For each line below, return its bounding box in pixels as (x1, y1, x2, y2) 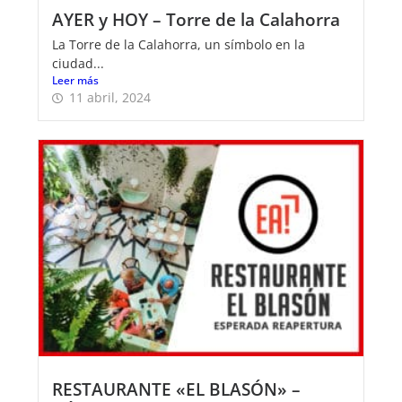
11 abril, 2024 (69, 88, 151, 106)
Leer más (52, 72, 99, 88)
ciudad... (52, 54, 104, 72)
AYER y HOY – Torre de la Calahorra (52, 6, 340, 31)
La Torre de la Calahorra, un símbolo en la (52, 35, 305, 53)
